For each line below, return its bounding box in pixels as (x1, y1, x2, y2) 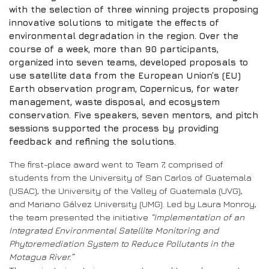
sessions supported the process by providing (9, 122, 219, 133)
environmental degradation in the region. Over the (9, 30, 238, 41)
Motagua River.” (9, 251, 74, 262)
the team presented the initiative (9, 211, 151, 222)
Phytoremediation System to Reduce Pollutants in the (9, 238, 234, 249)
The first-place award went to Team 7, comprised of (9, 159, 223, 169)
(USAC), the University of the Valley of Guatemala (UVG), (9, 185, 243, 196)
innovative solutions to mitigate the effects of (9, 17, 219, 28)
